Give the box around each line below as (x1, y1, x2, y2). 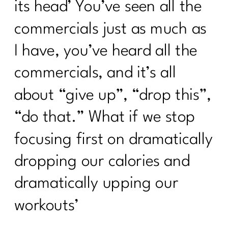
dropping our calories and (14, 154, 190, 170)
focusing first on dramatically (14, 131, 213, 148)
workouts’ (14, 198, 79, 214)
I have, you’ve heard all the (14, 43, 197, 60)
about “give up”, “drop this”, (14, 88, 211, 103)
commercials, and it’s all (14, 65, 176, 81)
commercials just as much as (14, 21, 207, 37)
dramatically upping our (14, 176, 179, 192)
